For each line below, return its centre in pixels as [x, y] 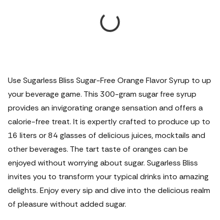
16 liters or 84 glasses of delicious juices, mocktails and [107, 135]
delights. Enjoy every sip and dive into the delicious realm [109, 190]
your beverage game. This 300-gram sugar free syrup [102, 94]
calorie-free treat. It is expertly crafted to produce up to [109, 122]
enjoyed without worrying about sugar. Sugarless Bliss [103, 163]
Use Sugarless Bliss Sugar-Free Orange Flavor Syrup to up [110, 80]
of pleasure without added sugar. [67, 204]
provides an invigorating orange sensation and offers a [105, 108]
